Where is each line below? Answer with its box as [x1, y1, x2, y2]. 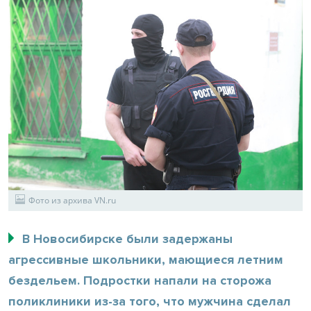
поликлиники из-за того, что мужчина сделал [8, 293, 291, 309]
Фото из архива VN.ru [28, 194, 116, 206]
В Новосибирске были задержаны [22, 230, 233, 246]
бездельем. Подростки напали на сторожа [8, 272, 271, 288]
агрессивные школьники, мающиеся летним [8, 251, 283, 267]
